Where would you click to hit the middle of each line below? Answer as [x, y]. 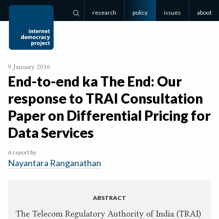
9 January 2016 [29, 66]
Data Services [51, 132]
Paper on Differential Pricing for [109, 115]
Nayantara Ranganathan [55, 163]
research [104, 12]
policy [140, 12]
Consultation [161, 98]
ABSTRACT [109, 197]
